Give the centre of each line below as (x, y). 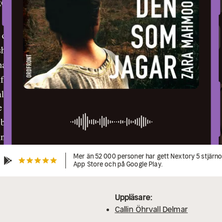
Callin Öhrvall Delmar (151, 209)
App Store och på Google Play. (118, 165)
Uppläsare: (134, 197)
